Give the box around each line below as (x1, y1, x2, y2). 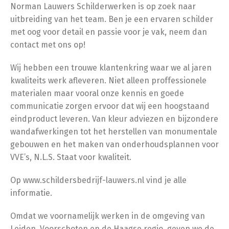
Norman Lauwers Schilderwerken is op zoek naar (10, 2, 196, 11)
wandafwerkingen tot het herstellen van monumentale (10, 127, 217, 136)
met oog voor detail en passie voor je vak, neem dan (10, 27, 207, 37)
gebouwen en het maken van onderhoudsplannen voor (10, 140, 219, 149)
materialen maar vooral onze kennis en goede (10, 88, 184, 98)
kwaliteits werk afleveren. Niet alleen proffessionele (10, 76, 207, 85)
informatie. (10, 188, 52, 198)
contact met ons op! (10, 40, 85, 50)
